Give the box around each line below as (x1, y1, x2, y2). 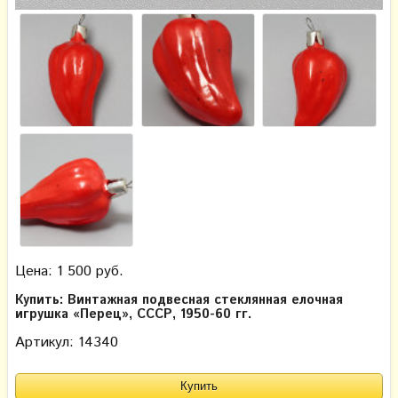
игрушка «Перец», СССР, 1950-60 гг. (15, 305, 251, 323)
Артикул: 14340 (15, 331, 118, 353)
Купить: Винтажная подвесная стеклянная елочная (15, 291, 343, 309)
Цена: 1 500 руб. (15, 260, 123, 282)
